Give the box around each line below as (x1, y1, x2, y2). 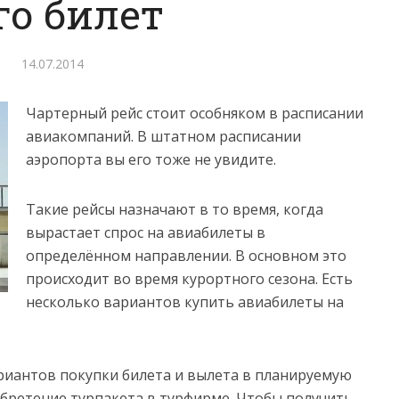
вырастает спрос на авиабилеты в (26, 223, 265, 242)
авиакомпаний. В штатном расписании (26, 126, 301, 146)
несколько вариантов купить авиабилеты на (26, 292, 344, 312)
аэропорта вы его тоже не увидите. (26, 150, 276, 169)
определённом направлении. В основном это (26, 246, 346, 265)
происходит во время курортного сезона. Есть (26, 269, 353, 289)
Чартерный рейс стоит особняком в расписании (26, 103, 363, 123)
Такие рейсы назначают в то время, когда (26, 199, 323, 219)
